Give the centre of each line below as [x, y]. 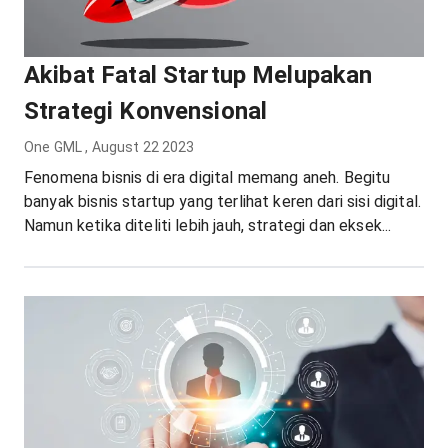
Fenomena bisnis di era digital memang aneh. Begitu [207, 178]
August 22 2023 [143, 147]
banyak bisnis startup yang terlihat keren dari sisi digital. [223, 202]
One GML [53, 147]
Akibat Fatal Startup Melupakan [198, 75]
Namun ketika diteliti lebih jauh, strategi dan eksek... [208, 226]
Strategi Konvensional [146, 111]
